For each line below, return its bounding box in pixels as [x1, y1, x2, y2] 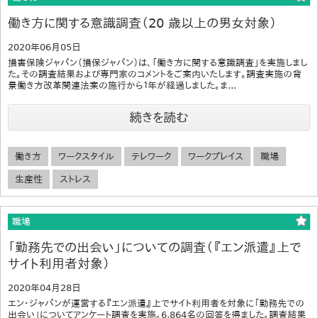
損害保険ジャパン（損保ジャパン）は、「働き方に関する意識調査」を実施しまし [8, 57, 307, 68]
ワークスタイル [58, 150, 114, 162]
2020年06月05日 [8, 41, 81, 53]
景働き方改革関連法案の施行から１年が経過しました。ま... [8, 79, 236, 91]
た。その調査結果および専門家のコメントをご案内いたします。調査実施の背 [8, 68, 302, 79]
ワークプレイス [188, 150, 243, 162]
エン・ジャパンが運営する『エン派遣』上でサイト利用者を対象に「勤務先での [8, 297, 305, 309]
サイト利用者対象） [8, 256, 110, 271]
